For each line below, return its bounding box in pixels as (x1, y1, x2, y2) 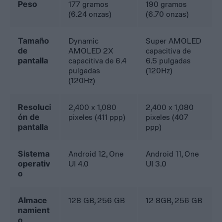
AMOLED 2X (68, 46, 114, 56)
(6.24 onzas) (68, 9, 112, 19)
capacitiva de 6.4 (68, 55, 127, 66)
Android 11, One (146, 149, 199, 159)
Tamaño (18, 36, 50, 46)
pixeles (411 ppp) (68, 112, 126, 122)
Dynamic (68, 36, 99, 46)
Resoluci (18, 102, 52, 112)
